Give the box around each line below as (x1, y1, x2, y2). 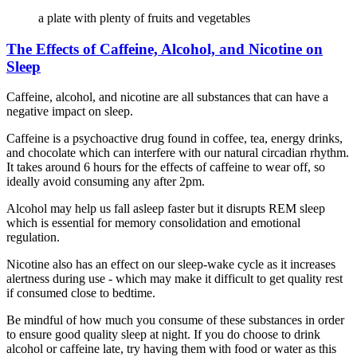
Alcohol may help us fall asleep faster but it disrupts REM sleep (6, 202, 325, 216)
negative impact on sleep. (6, 104, 133, 119)
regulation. (6, 230, 60, 245)
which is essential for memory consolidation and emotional (6, 216, 300, 230)
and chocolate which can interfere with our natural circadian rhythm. (6, 146, 349, 160)
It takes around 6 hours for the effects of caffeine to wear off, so (6, 160, 325, 175)
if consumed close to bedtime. (6, 286, 155, 300)
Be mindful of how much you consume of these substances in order (6, 313, 344, 328)
